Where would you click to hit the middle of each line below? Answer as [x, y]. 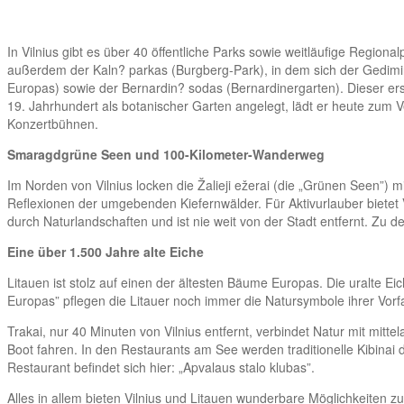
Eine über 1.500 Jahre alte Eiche [106, 251]
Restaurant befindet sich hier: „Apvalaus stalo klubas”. [161, 367]
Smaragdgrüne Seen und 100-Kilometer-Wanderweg [166, 154]
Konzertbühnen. [53, 123]
